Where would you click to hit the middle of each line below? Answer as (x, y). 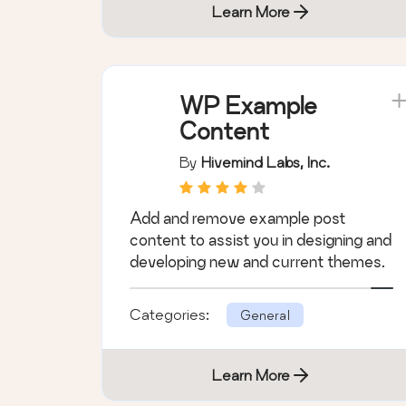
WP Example (248, 106)
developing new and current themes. (257, 262)
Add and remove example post (237, 218)
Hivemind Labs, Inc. (266, 162)
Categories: (171, 314)
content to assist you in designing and (261, 240)
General (265, 315)
